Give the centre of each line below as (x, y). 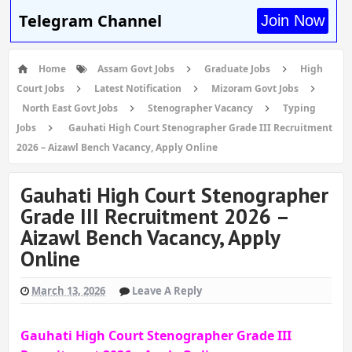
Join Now (292, 20)
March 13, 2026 (68, 291)
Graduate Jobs (237, 69)
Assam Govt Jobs (136, 69)
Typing (299, 108)
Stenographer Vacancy (200, 108)
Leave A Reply (167, 291)
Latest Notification (138, 88)
